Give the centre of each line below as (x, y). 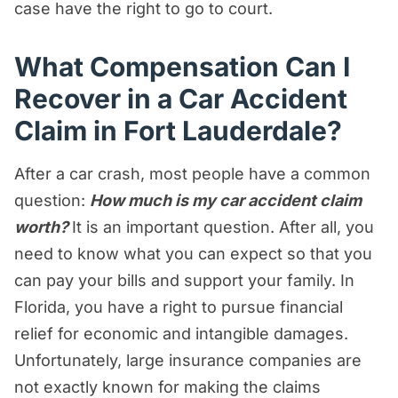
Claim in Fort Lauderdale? (178, 130)
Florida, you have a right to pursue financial (179, 306)
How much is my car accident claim (226, 200)
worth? (43, 227)
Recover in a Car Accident (181, 98)
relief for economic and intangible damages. (181, 333)
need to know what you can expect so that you (193, 253)
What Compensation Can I (182, 66)
